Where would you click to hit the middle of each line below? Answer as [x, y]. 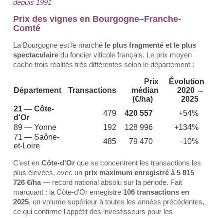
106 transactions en [156, 192]
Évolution [184, 82]
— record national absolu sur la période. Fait [111, 182]
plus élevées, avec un [49, 173]
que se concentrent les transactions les [138, 163]
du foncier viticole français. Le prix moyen [125, 55]
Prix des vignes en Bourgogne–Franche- [97, 19]
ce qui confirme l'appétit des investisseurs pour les [93, 211]
